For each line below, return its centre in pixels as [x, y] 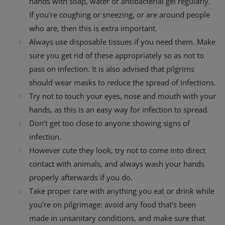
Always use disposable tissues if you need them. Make [122, 42]
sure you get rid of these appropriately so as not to [117, 55]
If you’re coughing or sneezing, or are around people [120, 15]
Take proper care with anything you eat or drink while [122, 191]
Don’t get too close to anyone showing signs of [109, 123]
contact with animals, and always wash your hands [117, 164]
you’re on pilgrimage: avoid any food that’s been [113, 204]
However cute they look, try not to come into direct [117, 150]
